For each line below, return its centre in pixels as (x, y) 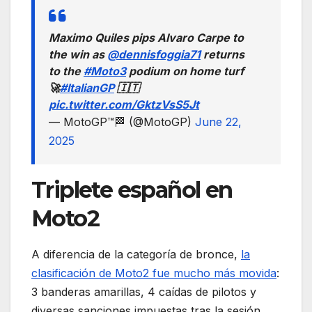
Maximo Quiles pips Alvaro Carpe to (146, 38)
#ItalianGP (87, 88)
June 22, (218, 122)
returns (223, 55)
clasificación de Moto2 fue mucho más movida (154, 273)
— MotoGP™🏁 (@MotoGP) (122, 122)
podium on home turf (185, 71)
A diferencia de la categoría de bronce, (136, 255)
